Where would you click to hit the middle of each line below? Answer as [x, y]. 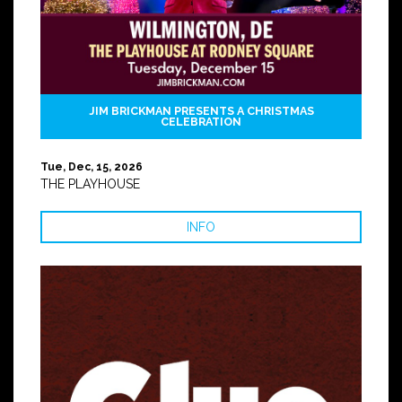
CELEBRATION [201, 122]
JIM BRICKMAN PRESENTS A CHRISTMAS [201, 111]
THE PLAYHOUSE [90, 184]
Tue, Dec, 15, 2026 [92, 167]
